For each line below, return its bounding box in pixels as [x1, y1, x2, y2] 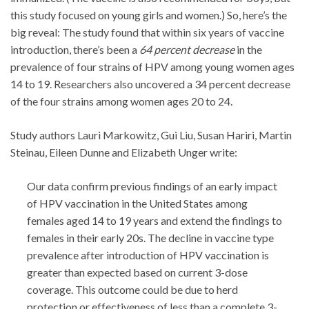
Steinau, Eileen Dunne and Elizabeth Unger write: [10, 146, 237, 159]
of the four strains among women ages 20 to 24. [10, 94, 232, 108]
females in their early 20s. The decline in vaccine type [27, 231, 274, 245]
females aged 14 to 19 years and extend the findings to [27, 214, 282, 228]
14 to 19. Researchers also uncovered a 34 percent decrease [10, 77, 290, 91]
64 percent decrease [139, 43, 235, 57]
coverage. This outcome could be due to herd [27, 283, 238, 297]
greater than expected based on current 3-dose [27, 266, 248, 279]
